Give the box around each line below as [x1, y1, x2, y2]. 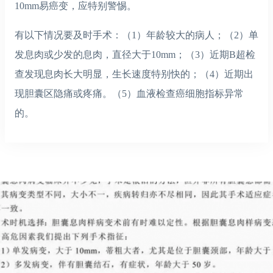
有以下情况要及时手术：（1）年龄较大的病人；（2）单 [15, 30, 258, 40]
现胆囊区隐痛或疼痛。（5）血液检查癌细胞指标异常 [15, 88, 244, 99]
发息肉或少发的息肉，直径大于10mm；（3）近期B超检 [15, 49, 255, 60]
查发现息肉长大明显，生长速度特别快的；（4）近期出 [15, 69, 253, 79]
